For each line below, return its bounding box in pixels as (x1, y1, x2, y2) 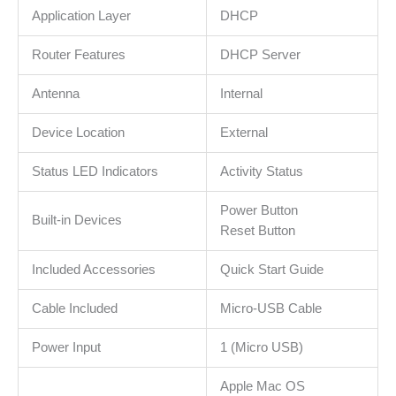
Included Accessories (31, 262, 156, 277)
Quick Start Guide (219, 262, 324, 277)
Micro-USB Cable (219, 301, 322, 316)
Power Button (219, 202, 298, 217)
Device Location (31, 125, 125, 140)
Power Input (31, 339, 101, 354)
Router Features (31, 47, 126, 62)
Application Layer (31, 8, 131, 23)
